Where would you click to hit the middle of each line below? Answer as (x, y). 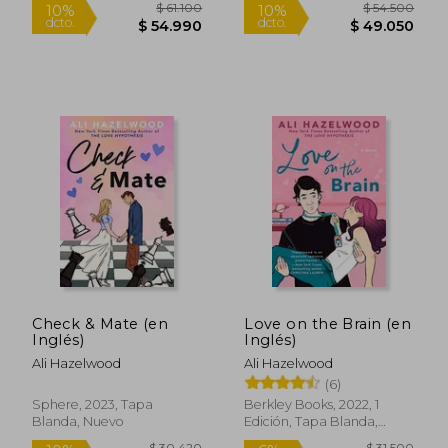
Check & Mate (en (100, 323)
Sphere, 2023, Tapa (93, 404)
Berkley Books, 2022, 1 (312, 404)
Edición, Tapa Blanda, (311, 421)
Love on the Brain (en (328, 323)
